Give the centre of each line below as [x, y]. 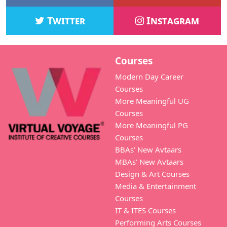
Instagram [172, 20]
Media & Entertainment [156, 186]
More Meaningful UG [152, 101]
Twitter [65, 20]
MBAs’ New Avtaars [149, 161]
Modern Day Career [149, 76]
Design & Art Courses [152, 174]
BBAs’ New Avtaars [148, 149]
